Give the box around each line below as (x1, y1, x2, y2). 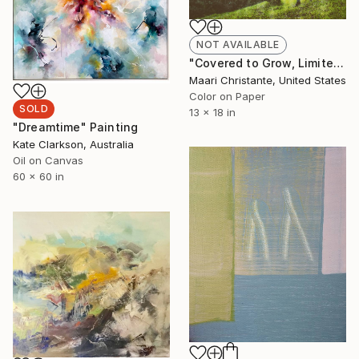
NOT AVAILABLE (196, 38, 280, 50)
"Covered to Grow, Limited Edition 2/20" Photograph (333, 55, 344, 70)
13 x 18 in (189, 105, 236, 119)
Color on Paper (189, 89, 265, 103)
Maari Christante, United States (189, 73, 346, 87)
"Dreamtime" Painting (13, 119, 139, 134)
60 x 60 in (13, 169, 64, 183)
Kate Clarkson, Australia (13, 137, 134, 151)
